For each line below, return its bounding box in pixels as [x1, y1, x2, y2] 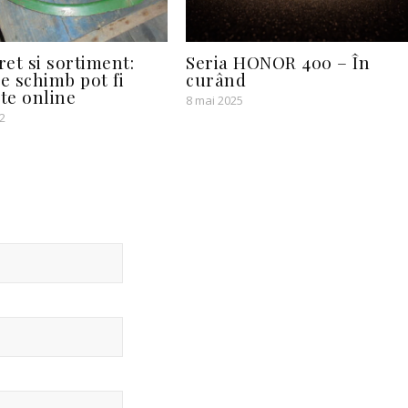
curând [186, 67, 246, 92]
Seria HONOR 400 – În [186, 50, 370, 75]
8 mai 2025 [186, 92, 243, 109]
